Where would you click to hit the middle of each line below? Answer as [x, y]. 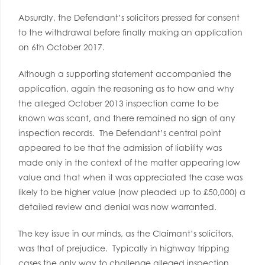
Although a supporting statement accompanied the [125, 74]
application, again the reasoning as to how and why [126, 88]
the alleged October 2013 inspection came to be [119, 103]
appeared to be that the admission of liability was [120, 148]
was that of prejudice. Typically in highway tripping [124, 248]
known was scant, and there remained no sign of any [127, 118]
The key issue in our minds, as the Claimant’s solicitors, [126, 233]
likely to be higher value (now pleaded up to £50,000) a [132, 192]
